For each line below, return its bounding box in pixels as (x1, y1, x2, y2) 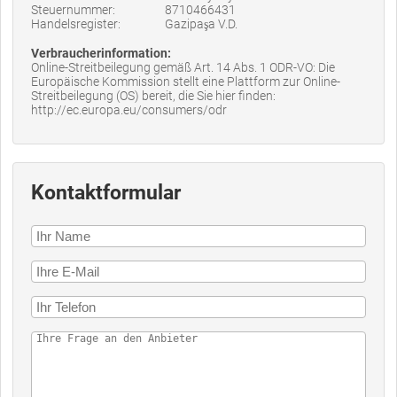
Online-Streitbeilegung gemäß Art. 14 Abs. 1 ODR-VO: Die (31, 59, 335, 74)
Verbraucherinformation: (31, 45, 171, 60)
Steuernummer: (31, 2, 115, 17)
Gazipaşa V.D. (165, 16, 238, 31)
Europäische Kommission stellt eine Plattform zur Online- (31, 74, 340, 89)
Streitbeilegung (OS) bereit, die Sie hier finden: (31, 88, 276, 103)
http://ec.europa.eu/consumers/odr (31, 102, 227, 117)
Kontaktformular (31, 180, 181, 205)
